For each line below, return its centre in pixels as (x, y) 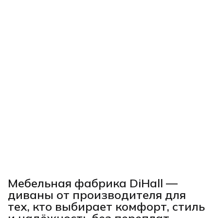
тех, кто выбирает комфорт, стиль (106, 207)
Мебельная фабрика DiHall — (93, 183)
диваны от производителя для (97, 195)
